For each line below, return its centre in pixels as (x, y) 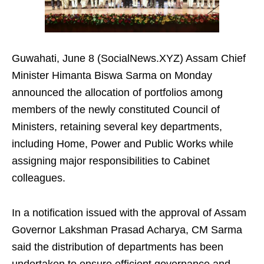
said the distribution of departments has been (118, 247)
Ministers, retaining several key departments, (117, 127)
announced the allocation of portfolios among (117, 93)
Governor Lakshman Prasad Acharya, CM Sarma (127, 230)
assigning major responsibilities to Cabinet (111, 161)
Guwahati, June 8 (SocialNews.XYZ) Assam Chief (129, 59)
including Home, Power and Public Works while (123, 144)
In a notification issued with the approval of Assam (129, 213)
